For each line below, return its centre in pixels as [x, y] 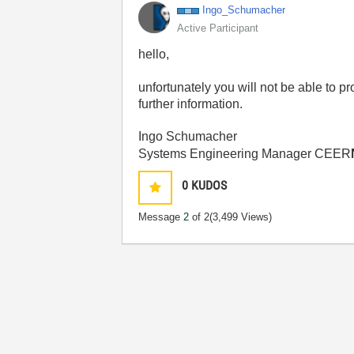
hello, [154, 54]
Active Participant [218, 28]
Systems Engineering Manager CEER [245, 154]
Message [161, 217]
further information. [191, 104]
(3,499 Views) [241, 217]
